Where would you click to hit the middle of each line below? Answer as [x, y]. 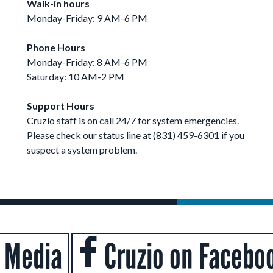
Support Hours [61, 106]
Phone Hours [56, 47]
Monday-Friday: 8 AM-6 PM [87, 62]
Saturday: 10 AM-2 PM [76, 76]
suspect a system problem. [82, 150]
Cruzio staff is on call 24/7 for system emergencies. [133, 120]
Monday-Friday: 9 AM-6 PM [87, 18]
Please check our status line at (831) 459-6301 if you [136, 135]
